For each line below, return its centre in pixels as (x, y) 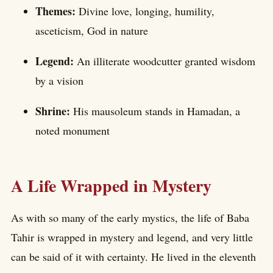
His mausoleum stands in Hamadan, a (157, 111)
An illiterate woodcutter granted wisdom (166, 61)
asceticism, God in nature (92, 31)
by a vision (59, 81)
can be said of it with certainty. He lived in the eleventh (133, 256)
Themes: (57, 11)
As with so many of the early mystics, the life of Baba (130, 217)
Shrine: (54, 111)
